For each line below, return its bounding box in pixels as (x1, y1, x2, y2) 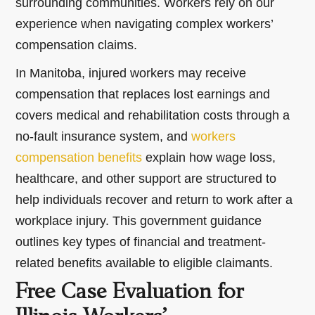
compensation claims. (15, 37, 138, 52)
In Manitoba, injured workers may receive (15, 65, 247, 80)
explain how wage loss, (142, 150, 276, 165)
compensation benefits (15, 150, 143, 165)
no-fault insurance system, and (15, 129, 192, 143)
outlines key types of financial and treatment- (15, 234, 266, 249)
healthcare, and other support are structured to (15, 171, 277, 186)
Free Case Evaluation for (15, 283, 245, 303)
